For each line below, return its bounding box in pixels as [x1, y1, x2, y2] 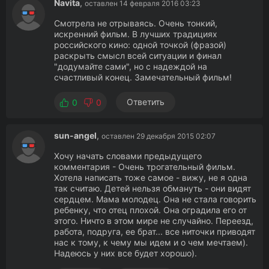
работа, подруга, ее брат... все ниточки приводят [54, 226, 255, 237]
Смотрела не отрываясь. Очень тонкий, [54, 18, 217, 28]
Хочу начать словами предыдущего [54, 151, 202, 161]
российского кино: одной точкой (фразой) [54, 40, 226, 50]
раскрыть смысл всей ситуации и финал [54, 50, 222, 61]
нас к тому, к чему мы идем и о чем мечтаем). [54, 237, 248, 247]
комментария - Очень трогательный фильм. [54, 162, 235, 172]
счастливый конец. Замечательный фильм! [54, 72, 232, 82]
